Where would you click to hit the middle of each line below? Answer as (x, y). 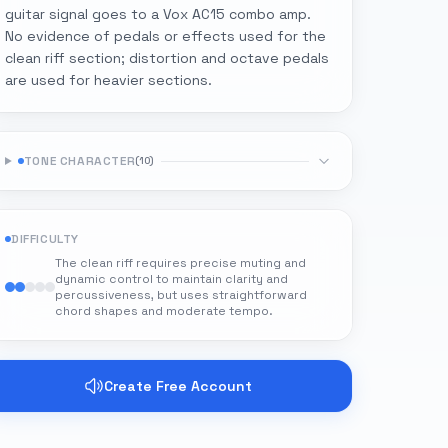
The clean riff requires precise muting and (180, 263)
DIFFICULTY (45, 239)
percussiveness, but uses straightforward (181, 295)
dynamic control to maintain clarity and (171, 279)
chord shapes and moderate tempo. (164, 311)
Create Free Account (178, 386)
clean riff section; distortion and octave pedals (167, 58)
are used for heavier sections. (108, 80)
